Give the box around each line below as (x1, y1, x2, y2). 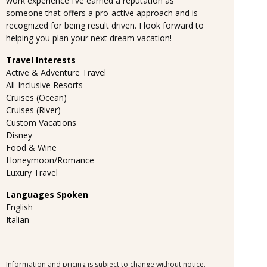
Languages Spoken (6, 188, 88, 200)
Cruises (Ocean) (6, 91, 67, 103)
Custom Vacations (6, 116, 76, 128)
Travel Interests (6, 54, 76, 66)
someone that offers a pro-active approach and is (6, 7, 198, 18)
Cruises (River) (6, 104, 61, 116)
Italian (6, 213, 29, 225)
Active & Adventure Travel (6, 66, 106, 78)
